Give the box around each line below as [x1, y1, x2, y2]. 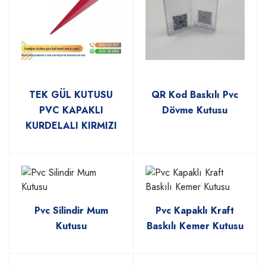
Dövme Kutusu [162, 103, 228, 118]
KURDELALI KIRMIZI [25, 119, 117, 133]
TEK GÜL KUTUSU [29, 88, 113, 102]
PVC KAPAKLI [39, 103, 103, 118]
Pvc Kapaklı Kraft [156, 204, 235, 218]
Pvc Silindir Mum [34, 204, 108, 218]
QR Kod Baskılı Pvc [151, 88, 239, 102]
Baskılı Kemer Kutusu [146, 219, 243, 233]
